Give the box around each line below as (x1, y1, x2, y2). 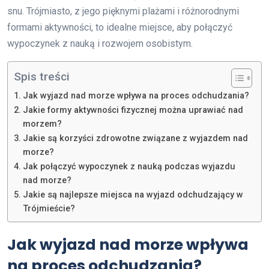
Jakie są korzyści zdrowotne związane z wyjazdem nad (22, 133, 248, 144)
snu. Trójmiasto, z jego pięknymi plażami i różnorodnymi (7, 5, 239, 17)
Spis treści (14, 69, 70, 83)
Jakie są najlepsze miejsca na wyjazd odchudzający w (22, 189, 243, 200)
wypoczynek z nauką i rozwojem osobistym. (7, 37, 193, 49)
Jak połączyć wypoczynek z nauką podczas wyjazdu (22, 161, 235, 172)
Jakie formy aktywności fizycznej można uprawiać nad (22, 104, 243, 115)
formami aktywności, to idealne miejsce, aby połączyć (7, 21, 232, 33)
